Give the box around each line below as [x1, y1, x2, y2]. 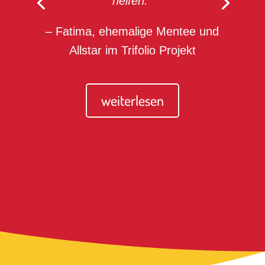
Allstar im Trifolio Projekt [69, 43, 196, 57]
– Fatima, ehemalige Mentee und [46, 24, 219, 38]
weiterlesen [101, 91, 164, 109]
